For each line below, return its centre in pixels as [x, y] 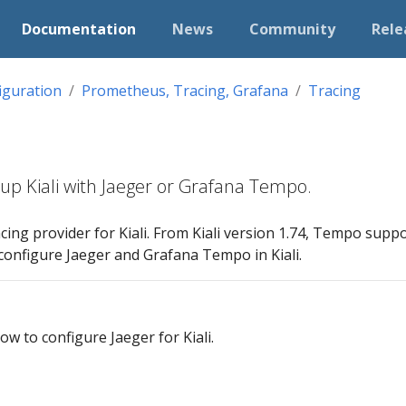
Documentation [79, 29]
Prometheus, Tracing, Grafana [185, 91]
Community [293, 29]
